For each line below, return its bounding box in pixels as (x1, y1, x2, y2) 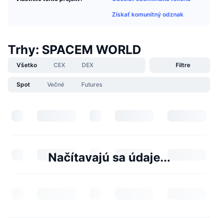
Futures (81, 80, 102, 88)
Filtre (175, 61, 190, 69)
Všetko (17, 61, 37, 69)
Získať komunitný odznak (112, 10, 183, 18)
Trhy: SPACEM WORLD (8, 42, 141, 57)
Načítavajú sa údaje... (48, 150, 170, 165)
